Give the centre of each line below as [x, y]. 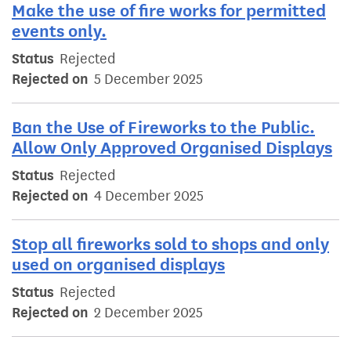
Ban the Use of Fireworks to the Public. [163, 128]
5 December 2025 [148, 80]
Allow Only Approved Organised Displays [172, 148]
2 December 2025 [148, 313]
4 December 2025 [149, 196]
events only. [59, 31]
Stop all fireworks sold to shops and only [170, 244]
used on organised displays [118, 265]
